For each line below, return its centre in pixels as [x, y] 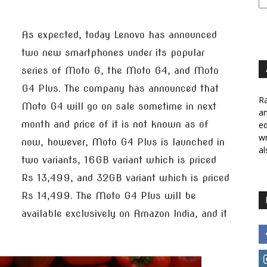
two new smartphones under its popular [113, 53]
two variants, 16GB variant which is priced [119, 160]
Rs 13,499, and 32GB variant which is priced [125, 178]
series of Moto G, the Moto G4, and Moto [120, 71]
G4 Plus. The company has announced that [120, 89]
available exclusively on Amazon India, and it [124, 214]
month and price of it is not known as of [115, 124]
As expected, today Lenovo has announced [119, 35]
